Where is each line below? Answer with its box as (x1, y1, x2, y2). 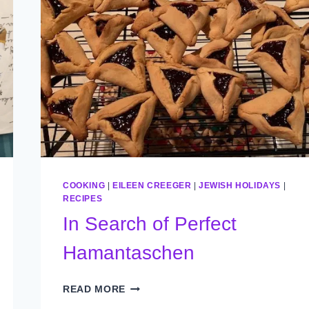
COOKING (63, 180, 106, 190)
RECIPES (63, 193, 103, 203)
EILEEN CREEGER (112, 180, 192, 190)
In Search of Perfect (63, 212, 237, 235)
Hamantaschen (63, 241, 195, 263)
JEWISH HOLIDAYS (199, 180, 281, 190)
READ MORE (63, 283, 126, 295)
